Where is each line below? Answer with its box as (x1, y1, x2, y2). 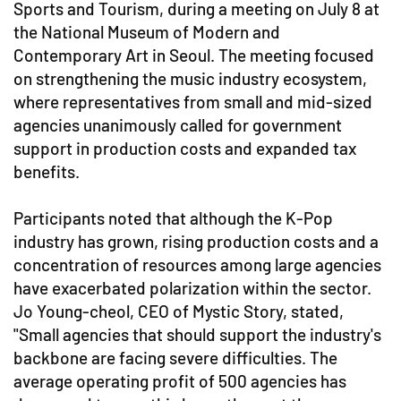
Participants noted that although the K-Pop (13, 208, 333, 228)
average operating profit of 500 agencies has (13, 371, 346, 391)
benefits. (13, 161, 80, 182)
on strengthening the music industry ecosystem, (13, 68, 367, 89)
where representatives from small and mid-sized (13, 91, 372, 112)
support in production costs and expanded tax (13, 138, 356, 158)
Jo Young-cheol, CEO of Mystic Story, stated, (13, 301, 344, 321)
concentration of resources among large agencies (13, 254, 381, 275)
